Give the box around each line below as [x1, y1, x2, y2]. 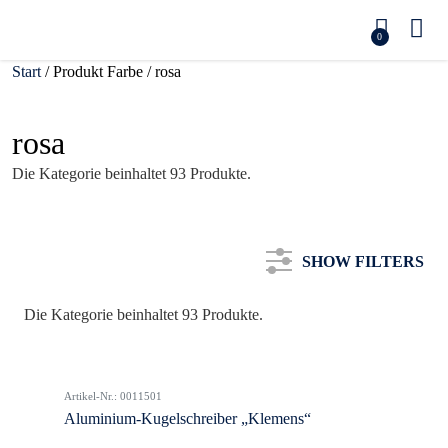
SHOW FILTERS [302, 253, 424, 270]
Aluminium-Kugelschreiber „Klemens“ [64, 410, 311, 427]
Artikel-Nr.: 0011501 [64, 390, 162, 402]
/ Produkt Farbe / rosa [41, 63, 181, 80]
